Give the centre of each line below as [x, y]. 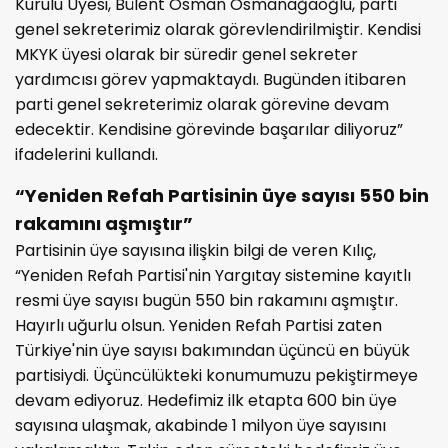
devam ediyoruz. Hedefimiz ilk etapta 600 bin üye [206, 400]
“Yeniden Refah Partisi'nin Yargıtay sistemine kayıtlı [213, 275]
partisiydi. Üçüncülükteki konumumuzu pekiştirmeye [216, 375]
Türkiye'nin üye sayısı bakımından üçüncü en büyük [212, 350]
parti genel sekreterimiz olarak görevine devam [202, 104]
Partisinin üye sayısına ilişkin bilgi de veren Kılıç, [195, 250]
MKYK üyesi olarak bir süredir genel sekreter [186, 54]
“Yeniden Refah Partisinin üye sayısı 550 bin [222, 195]
